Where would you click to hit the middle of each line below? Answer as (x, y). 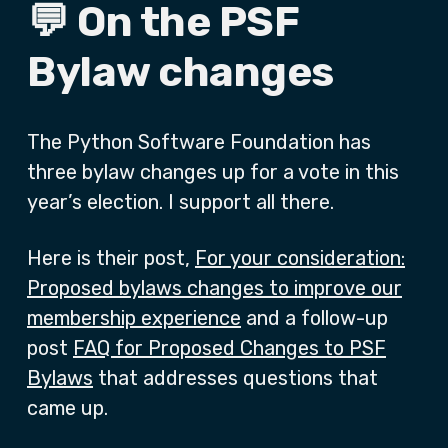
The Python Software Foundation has (199, 142)
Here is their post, (111, 258)
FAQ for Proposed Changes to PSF (229, 348)
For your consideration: (300, 258)
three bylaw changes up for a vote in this (213, 172)
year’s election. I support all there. (180, 202)
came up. (67, 408)
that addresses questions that (235, 378)
